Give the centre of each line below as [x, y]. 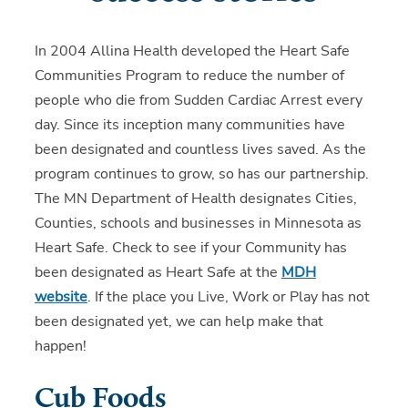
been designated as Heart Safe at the [158, 273]
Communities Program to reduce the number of [189, 76]
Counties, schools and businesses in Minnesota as [198, 224]
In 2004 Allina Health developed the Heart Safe [192, 51]
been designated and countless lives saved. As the [200, 150]
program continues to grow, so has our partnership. [201, 174]
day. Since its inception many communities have [189, 125]
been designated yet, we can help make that [178, 322]
